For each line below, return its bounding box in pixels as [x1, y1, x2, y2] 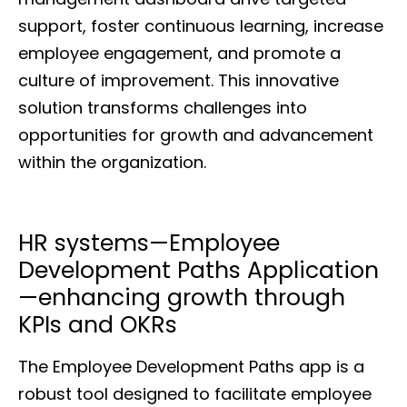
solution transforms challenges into [18, 96, 307, 120]
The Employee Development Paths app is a [18, 355, 364, 379]
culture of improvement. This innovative [18, 69, 339, 93]
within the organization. [18, 151, 206, 174]
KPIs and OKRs [18, 309, 177, 342]
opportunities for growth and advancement [18, 124, 373, 147]
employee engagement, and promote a [18, 42, 341, 65]
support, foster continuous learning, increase [18, 15, 383, 38]
